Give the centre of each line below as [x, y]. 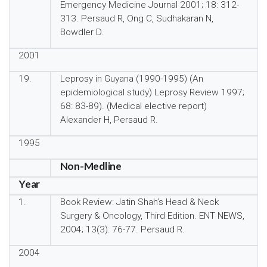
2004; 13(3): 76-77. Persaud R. [122, 229]
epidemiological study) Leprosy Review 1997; [152, 92]
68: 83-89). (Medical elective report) [133, 106]
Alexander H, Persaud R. [109, 120]
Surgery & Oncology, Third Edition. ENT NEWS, [152, 216]
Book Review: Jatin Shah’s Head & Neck [139, 202]
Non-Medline [91, 166]
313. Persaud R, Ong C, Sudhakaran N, [136, 18]
